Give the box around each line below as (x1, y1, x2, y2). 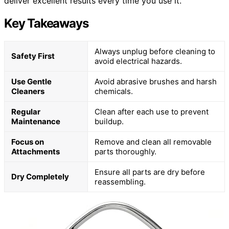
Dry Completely (11, 171, 69, 181)
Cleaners (11, 86, 44, 96)
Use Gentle (11, 76, 52, 86)
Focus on (11, 136, 44, 147)
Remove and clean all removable (95, 136, 212, 147)
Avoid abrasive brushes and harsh (95, 76, 217, 86)
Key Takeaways (4, 15, 88, 31)
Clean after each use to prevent (95, 106, 209, 117)
